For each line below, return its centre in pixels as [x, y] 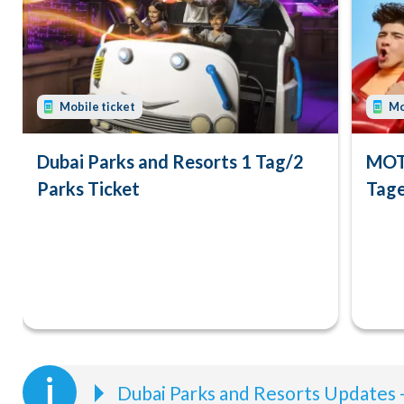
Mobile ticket [97, 106]
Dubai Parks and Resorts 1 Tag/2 [170, 161]
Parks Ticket [88, 188]
